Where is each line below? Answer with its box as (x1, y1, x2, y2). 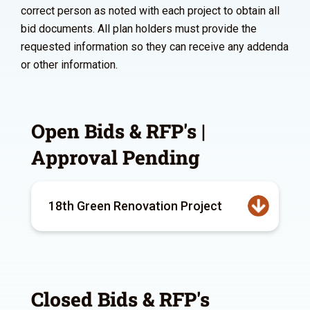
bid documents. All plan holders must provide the (21, 22, 257, 35)
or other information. (21, 58, 118, 71)
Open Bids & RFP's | (31, 118, 206, 144)
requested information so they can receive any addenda (21, 40, 289, 53)
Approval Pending (31, 145, 200, 170)
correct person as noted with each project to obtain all (21, 4, 280, 17)
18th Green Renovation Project (48, 199, 222, 213)
